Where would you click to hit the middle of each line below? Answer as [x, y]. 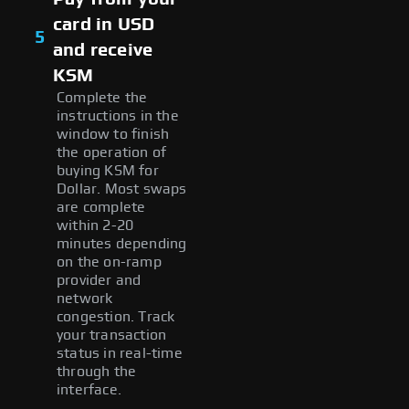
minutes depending [122, 243]
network [85, 298]
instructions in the [118, 115]
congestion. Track [116, 316]
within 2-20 [95, 225]
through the [97, 371]
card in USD [104, 24]
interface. [89, 389]
